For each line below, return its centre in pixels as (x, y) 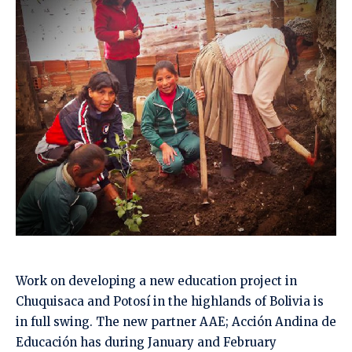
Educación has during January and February (146, 342)
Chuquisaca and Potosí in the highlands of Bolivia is (170, 301)
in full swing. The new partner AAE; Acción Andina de (176, 321)
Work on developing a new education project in (156, 280)
